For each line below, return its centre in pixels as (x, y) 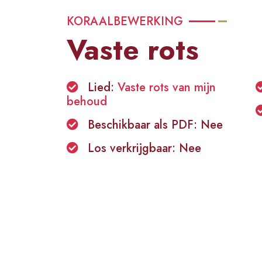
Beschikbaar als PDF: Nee (155, 125)
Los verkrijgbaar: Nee (144, 148)
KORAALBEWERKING (125, 21)
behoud (87, 101)
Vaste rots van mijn (167, 87)
